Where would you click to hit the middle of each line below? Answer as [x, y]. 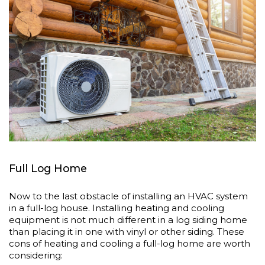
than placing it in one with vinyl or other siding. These [127, 232]
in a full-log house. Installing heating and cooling [117, 208]
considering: [36, 256]
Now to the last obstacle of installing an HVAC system [128, 196]
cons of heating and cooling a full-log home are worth [130, 244]
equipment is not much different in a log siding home [128, 220]
